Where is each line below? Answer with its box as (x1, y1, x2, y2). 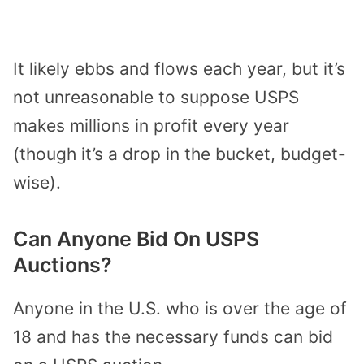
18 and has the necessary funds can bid (13, 327, 333, 348)
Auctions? (13, 253, 112, 278)
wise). (13, 172, 61, 193)
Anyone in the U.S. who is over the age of (13, 298, 347, 319)
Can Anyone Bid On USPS (13, 227, 259, 252)
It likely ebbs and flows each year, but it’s (13, 58, 345, 80)
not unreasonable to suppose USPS (13, 87, 299, 108)
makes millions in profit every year (13, 115, 289, 136)
